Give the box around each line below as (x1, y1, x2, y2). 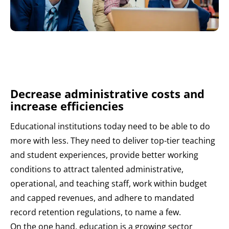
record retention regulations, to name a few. (10, 206, 185, 218)
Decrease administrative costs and (10, 85, 204, 101)
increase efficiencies (10, 98, 124, 113)
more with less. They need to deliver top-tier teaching (10, 134, 215, 146)
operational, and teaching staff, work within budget (10, 177, 207, 189)
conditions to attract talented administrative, (10, 163, 184, 175)
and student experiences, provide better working (10, 149, 198, 161)
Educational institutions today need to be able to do (10, 120, 210, 132)
